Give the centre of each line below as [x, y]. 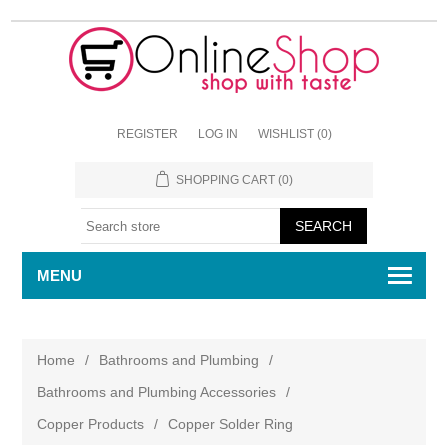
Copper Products [91, 424]
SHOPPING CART [225, 180]
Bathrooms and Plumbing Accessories [157, 392]
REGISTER [147, 134]
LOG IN [217, 134]
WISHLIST [285, 134]
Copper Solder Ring [231, 424]
